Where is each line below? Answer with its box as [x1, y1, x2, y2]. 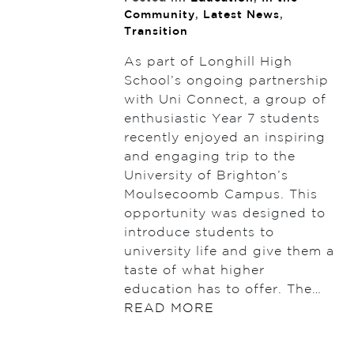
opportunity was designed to [123, 208, 326, 220]
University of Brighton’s [123, 170, 288, 183]
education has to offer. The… [123, 284, 322, 296]
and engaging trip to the [123, 151, 296, 164]
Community [123, 10, 195, 21]
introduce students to [123, 227, 274, 239]
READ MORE [123, 303, 214, 315]
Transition [123, 27, 188, 37]
